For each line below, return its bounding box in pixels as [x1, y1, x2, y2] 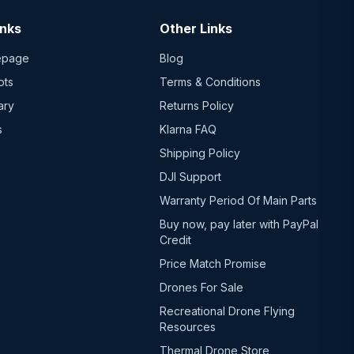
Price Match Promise [159, 256, 266, 270]
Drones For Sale [159, 280, 243, 294]
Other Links [159, 20, 232, 36]
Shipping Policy [159, 145, 240, 160]
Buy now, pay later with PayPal [159, 217, 318, 231]
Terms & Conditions [159, 74, 261, 88]
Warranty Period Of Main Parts [159, 193, 317, 207]
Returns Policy [159, 98, 234, 112]
